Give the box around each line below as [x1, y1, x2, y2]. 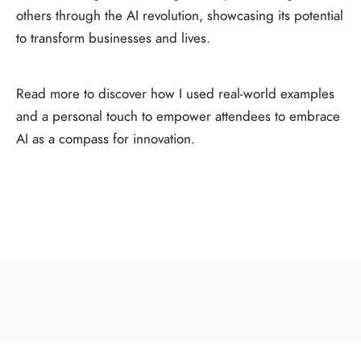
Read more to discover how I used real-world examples [16, 84, 334, 104]
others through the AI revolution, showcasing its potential [16, 6, 343, 26]
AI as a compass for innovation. [16, 129, 195, 149]
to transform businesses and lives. [16, 28, 210, 48]
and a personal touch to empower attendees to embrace [16, 106, 340, 127]
